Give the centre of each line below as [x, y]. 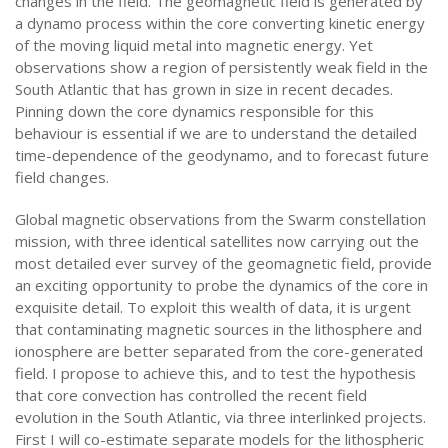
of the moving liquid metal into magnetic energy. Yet [194, 45]
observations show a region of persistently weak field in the [221, 67]
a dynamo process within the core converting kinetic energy [220, 23]
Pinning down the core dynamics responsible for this [194, 111]
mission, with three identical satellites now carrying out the [217, 241]
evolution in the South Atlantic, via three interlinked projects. [220, 417]
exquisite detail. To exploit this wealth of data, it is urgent [213, 307]
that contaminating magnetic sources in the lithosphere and [218, 329]
